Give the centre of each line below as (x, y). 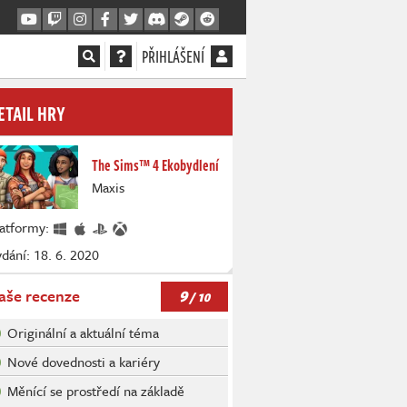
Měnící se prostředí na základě (96, 391)
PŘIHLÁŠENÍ (173, 56)
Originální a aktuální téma (83, 333)
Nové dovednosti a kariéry (84, 362)
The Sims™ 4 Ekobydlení (155, 165)
